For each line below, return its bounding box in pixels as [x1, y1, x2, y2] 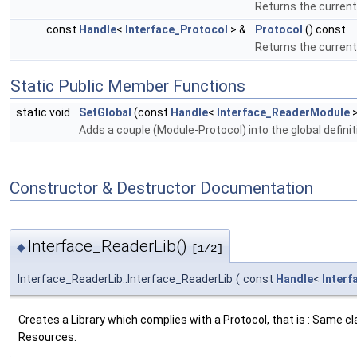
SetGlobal [79, 106, 131, 120]
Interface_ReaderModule [217, 106, 350, 120]
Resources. [18, 330, 76, 343]
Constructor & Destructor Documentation [10, 178, 313, 198]
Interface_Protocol [125, 23, 228, 37]
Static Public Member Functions [10, 76, 245, 96]
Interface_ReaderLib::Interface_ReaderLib [18, 272, 233, 285]
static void [16, 106, 73, 120]
